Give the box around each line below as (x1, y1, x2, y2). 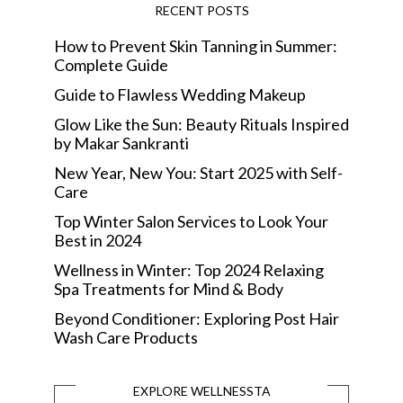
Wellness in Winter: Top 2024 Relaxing (54, 259, 324, 280)
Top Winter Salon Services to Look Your (54, 210, 328, 231)
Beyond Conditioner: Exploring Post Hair (54, 308, 339, 328)
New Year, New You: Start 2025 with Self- (54, 162, 343, 183)
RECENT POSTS (154, 3, 249, 19)
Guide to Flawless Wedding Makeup (54, 84, 306, 104)
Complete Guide (54, 54, 168, 75)
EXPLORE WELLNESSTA (132, 382, 271, 399)
